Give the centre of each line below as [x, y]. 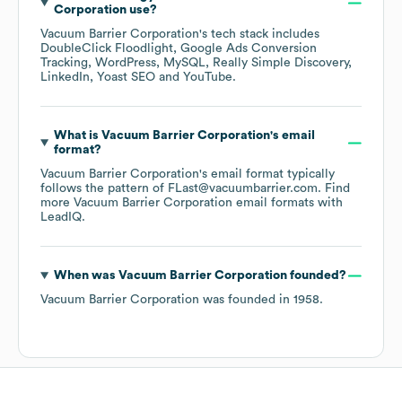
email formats [273, 203]
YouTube [208, 78]
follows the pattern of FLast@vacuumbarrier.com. [183, 189]
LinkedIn [65, 78]
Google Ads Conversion [249, 49]
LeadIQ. [63, 218]
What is [77, 136]
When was [86, 276]
